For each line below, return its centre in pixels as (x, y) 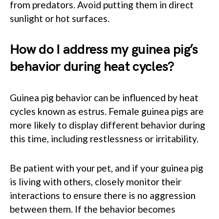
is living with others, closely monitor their (96, 182)
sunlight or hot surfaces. (60, 19)
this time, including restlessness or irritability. (104, 139)
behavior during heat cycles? (92, 67)
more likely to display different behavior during (108, 125)
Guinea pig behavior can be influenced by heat (104, 98)
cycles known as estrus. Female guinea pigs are (107, 111)
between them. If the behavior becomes (93, 209)
